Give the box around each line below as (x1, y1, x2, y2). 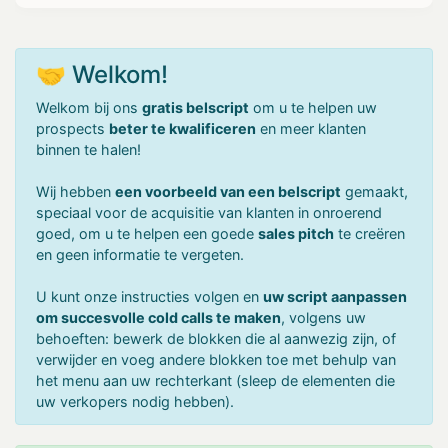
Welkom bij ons (36, 99, 142, 116)
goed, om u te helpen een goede (36, 225, 258, 242)
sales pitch (258, 225, 334, 242)
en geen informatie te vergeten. (36, 246, 244, 263)
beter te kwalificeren (109, 120, 256, 137)
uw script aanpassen (263, 288, 407, 305)
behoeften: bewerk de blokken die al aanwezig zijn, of (36, 330, 396, 347)
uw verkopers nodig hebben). (36, 393, 238, 410)
